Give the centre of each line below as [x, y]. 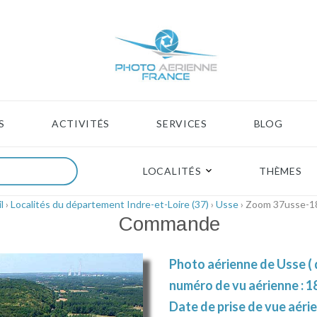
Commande [169, 224]
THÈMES [281, 171]
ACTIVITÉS [81, 124]
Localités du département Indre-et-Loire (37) [109, 204]
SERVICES [182, 124]
